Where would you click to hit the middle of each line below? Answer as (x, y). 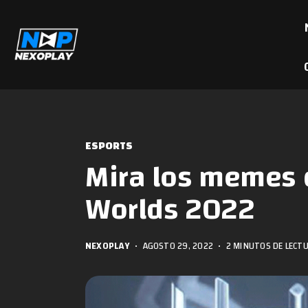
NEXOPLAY (108, 246)
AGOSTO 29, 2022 (178, 246)
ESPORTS (109, 146)
